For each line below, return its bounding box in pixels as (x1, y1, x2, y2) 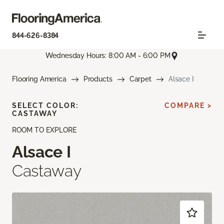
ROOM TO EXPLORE (12, 125, 76, 134)
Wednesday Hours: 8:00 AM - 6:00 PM (45, 51, 170, 60)
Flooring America (12, 74, 66, 83)
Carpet (129, 74, 151, 83)
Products (83, 74, 112, 83)
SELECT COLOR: (12, 101, 78, 109)
